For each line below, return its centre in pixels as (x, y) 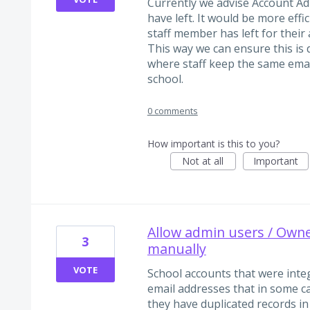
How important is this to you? (213, 143)
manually (176, 248)
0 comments (172, 110)
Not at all (203, 161)
